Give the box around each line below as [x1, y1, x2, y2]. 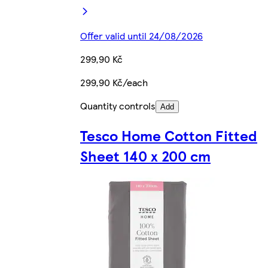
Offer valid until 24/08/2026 [80, 29, 203, 43]
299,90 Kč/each [80, 75, 148, 90]
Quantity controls [80, 99, 156, 113]
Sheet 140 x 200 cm [80, 145, 211, 166]
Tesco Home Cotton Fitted [80, 125, 257, 146]
